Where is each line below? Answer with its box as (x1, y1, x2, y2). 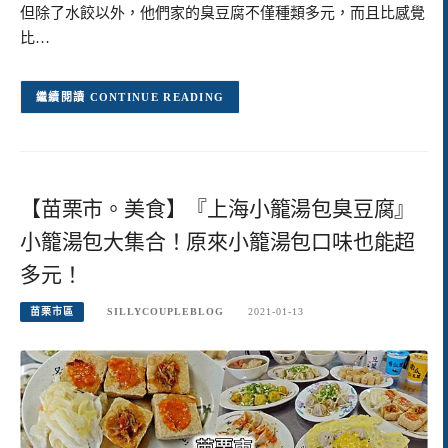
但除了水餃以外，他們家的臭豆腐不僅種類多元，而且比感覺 (20, 4, 425, 21)
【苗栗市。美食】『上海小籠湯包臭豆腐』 (20, 196, 416, 221)
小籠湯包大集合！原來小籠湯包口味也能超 (20, 229, 416, 254)
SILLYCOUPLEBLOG (107, 305, 225, 317)
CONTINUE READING (89, 91, 225, 104)
